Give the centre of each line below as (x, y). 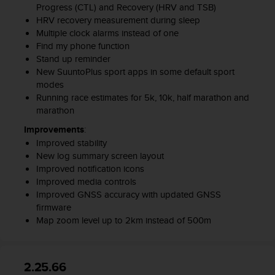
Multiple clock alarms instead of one (107, 33)
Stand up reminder (73, 59)
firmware (53, 207)
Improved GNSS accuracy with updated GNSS (128, 195)
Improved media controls (86, 182)
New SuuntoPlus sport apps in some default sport (135, 72)
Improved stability (71, 143)
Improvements (54, 130)
